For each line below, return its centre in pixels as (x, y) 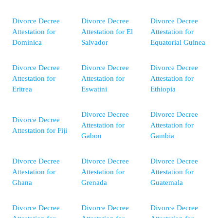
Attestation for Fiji (40, 131)
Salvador (95, 43)
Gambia (162, 136)
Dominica (27, 43)
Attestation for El (107, 32)
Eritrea (22, 89)
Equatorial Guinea (178, 43)
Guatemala (167, 183)
